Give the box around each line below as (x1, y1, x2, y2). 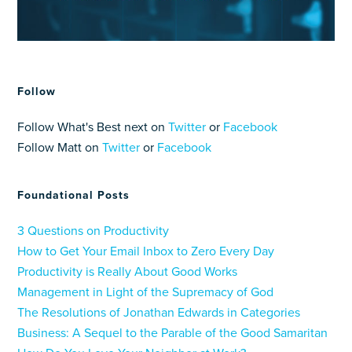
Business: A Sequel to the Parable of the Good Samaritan (17, 324, 328, 341)
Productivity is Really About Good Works (17, 263, 238, 280)
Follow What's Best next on (17, 119, 169, 135)
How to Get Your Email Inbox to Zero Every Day (17, 243, 275, 259)
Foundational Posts (17, 188, 130, 202)
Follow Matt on (17, 139, 103, 156)
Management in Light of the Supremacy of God (17, 284, 274, 300)
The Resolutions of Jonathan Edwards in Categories (17, 304, 301, 321)
